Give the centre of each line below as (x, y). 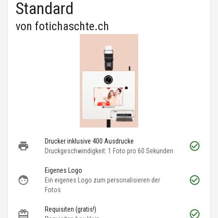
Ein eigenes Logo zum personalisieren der (102, 180)
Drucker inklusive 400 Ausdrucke (89, 141)
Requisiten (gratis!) (71, 209)
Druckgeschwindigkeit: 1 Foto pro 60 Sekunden (109, 151)
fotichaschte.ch (72, 27)
